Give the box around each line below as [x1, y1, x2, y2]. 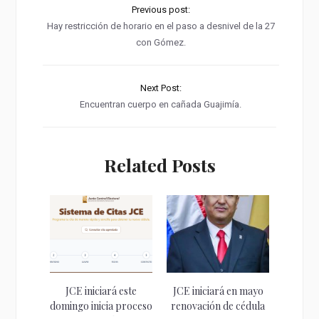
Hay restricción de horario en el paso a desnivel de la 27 [46, 21, 275, 32]
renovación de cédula [171, 299, 266, 313]
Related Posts [104, 153, 216, 177]
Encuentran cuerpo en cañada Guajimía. [80, 99, 242, 110]
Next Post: [140, 83, 182, 94]
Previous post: [131, 4, 190, 16]
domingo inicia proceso [49, 299, 152, 313]
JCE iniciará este [65, 284, 137, 298]
